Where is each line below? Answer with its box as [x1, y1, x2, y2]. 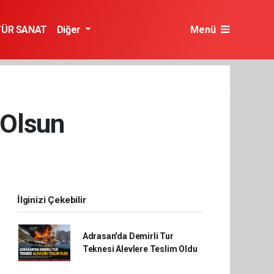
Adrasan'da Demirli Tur [82, 231, 174, 241]
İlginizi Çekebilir [17, 194, 86, 206]
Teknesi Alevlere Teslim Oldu [82, 244, 198, 254]
